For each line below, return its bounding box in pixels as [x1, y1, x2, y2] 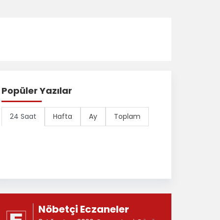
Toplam [114, 111, 140, 121]
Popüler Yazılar [1, 84, 72, 97]
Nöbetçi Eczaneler [38, 202, 130, 216]
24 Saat [10, 111, 36, 121]
